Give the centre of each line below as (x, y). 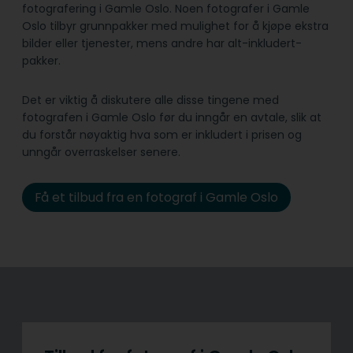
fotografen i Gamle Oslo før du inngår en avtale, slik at (172, 117)
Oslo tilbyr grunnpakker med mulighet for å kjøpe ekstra (175, 26)
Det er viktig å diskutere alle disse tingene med (150, 100)
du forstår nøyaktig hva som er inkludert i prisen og (162, 134)
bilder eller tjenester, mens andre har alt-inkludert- (162, 43)
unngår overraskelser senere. (101, 152)
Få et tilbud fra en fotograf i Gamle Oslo (156, 198)
